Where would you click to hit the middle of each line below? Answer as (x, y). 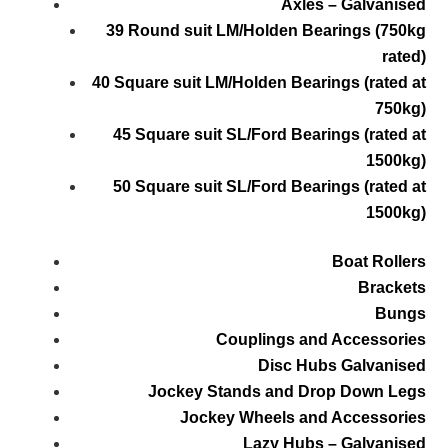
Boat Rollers (378, 262)
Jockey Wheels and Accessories (302, 418)
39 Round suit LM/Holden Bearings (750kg (265, 31)
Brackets (391, 288)
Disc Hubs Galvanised (341, 366)
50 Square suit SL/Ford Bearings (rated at (269, 187)
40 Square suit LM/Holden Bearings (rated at (258, 83)
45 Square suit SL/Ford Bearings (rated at (269, 135)
